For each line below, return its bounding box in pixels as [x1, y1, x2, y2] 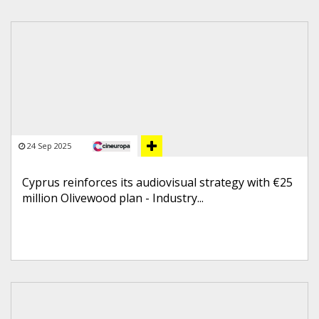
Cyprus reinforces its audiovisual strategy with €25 [22, 174, 293, 190]
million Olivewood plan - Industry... [22, 190, 204, 206]
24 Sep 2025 [27, 140, 71, 151]
